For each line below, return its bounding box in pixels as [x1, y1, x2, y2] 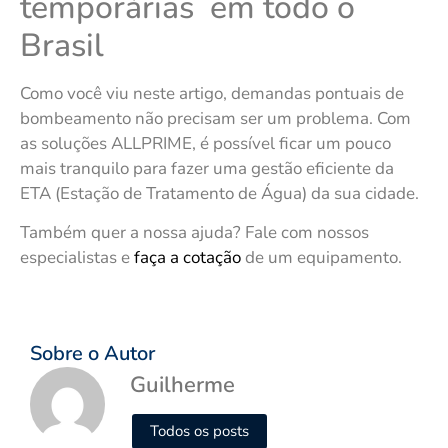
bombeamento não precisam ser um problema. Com [20, 106, 411, 130]
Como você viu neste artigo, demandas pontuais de [20, 81, 404, 105]
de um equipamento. [241, 245, 402, 269]
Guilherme [130, 370, 235, 401]
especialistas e [20, 245, 134, 269]
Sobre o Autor [30, 340, 155, 368]
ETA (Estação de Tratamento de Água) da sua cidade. [20, 181, 419, 205]
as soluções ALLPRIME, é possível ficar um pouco [20, 131, 391, 155]
